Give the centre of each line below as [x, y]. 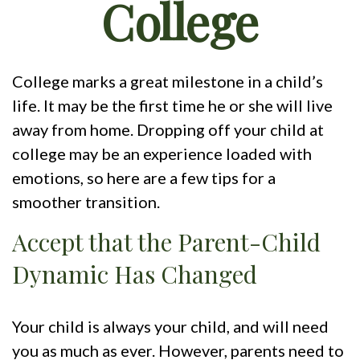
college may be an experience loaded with [162, 154]
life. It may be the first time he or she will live [172, 106]
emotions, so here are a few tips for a [144, 178]
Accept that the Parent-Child [166, 242]
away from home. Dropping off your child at [168, 130]
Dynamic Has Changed [135, 274]
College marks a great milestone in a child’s [168, 82]
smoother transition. [86, 202]
